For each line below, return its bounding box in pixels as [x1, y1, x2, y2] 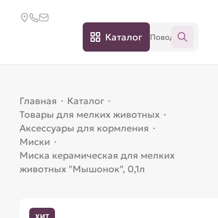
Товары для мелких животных [19, 109, 160, 120]
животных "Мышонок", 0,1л [19, 163, 145, 175]
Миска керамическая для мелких [19, 149, 175, 161]
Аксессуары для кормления [19, 122, 149, 134]
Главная [19, 95, 57, 107]
